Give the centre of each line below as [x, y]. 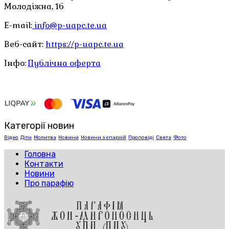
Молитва [45, 138]
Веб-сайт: [25, 44]
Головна [40, 154]
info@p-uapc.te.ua [70, 26]
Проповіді [141, 138]
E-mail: [18, 26]
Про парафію [49, 184]
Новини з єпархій [104, 138]
